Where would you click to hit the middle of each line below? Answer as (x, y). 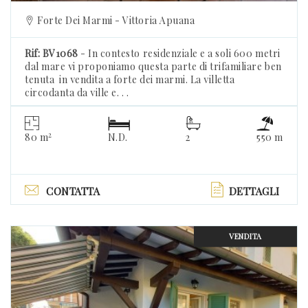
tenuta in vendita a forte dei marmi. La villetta (130, 79)
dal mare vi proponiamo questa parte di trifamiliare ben (153, 66)
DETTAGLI (254, 191)
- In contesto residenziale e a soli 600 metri (179, 53)
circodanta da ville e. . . (77, 92)
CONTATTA (73, 191)
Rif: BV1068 (52, 53)
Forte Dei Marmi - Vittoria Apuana (115, 20)
